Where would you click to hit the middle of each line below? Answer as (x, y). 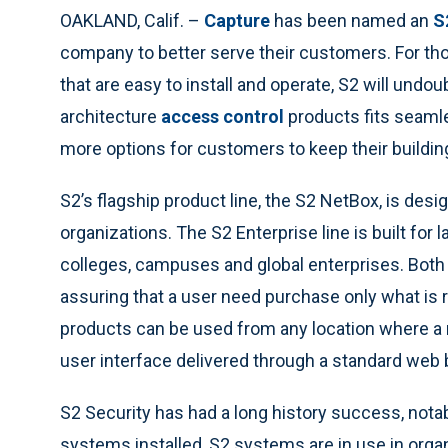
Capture (237, 20)
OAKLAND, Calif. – (132, 20)
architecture (110, 116)
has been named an (351, 20)
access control (222, 116)
